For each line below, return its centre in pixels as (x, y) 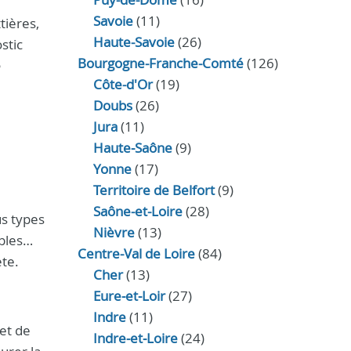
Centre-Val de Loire (136, 253)
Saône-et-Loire (138, 211)
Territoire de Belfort (154, 190)
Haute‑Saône (132, 148)
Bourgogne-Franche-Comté (160, 63)
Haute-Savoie (134, 42)
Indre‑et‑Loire (135, 338)
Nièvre (114, 232)
